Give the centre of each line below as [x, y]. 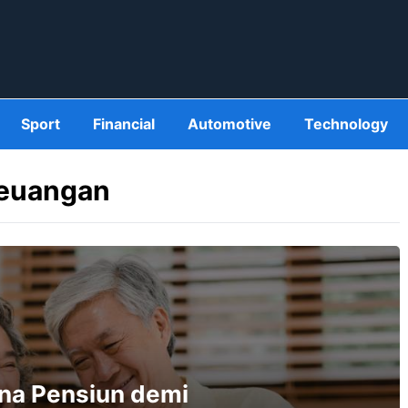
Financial [123, 124]
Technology [346, 124]
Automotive [229, 124]
